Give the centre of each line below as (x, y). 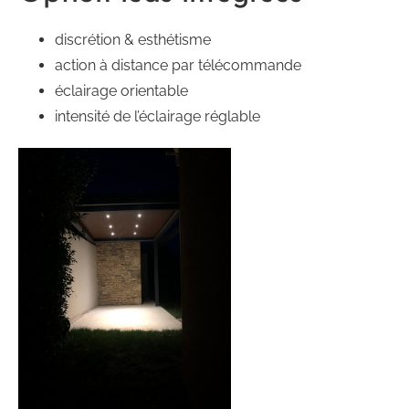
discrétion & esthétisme (133, 40)
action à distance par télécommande (178, 65)
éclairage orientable (121, 91)
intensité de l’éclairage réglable (157, 116)
